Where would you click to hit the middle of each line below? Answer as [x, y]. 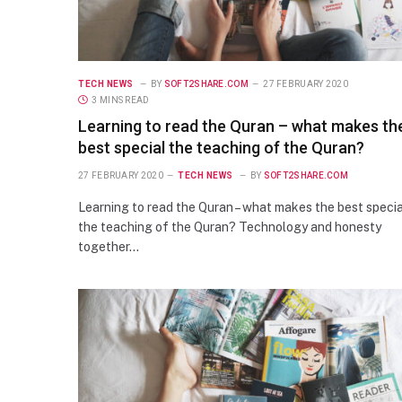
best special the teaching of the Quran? [221, 147]
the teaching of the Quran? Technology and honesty [230, 227]
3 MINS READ [121, 100]
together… [109, 246]
